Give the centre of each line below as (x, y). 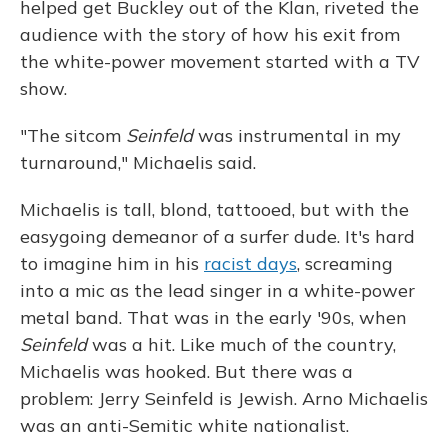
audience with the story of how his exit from (210, 34)
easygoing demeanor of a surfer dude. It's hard (217, 236)
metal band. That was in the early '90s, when (213, 317)
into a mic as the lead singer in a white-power (217, 290)
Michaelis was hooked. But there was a (186, 371)
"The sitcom (73, 135)
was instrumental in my (297, 135)
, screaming (345, 263)
